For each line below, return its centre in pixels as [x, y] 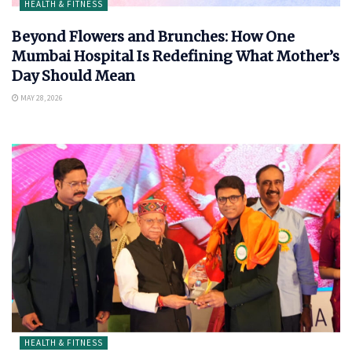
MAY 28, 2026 [41, 98]
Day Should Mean [73, 76]
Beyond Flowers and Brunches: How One [153, 37]
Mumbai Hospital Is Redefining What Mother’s [176, 57]
